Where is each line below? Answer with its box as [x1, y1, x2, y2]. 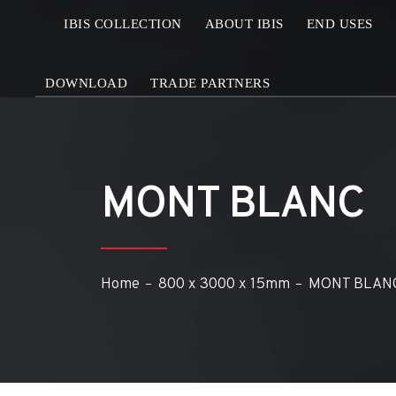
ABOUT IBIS [204, 16, 284, 31]
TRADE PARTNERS [150, 75, 270, 90]
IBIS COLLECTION [64, 16, 182, 31]
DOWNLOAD [45, 75, 127, 90]
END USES [306, 16, 373, 31]
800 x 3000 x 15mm [158, 273, 290, 293]
